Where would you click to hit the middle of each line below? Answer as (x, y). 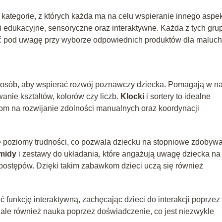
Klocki (132, 96)
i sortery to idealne (177, 96)
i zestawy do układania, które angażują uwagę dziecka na (118, 154)
